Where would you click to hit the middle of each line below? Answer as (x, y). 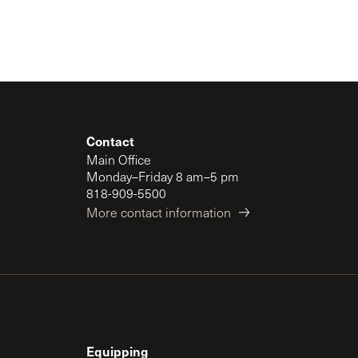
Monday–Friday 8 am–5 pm (163, 176)
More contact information (159, 212)
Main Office (119, 159)
